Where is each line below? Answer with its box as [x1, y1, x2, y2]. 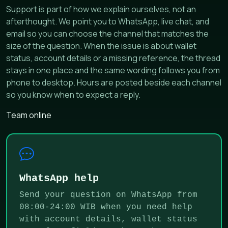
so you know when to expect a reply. [6, 89, 140, 101]
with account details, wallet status [19, 214, 197, 224]
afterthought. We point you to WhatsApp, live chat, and [6, 16, 209, 27]
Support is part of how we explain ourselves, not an [6, 4, 196, 15]
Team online [6, 109, 51, 121]
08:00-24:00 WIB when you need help [19, 202, 192, 212]
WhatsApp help [19, 172, 99, 184]
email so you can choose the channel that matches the [6, 28, 209, 40]
